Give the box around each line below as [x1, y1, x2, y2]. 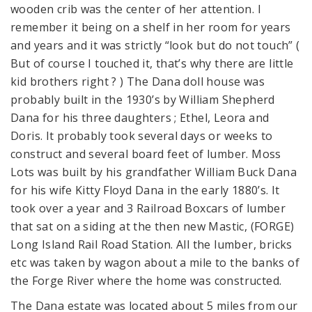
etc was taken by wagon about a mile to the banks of [10, 255, 299, 270]
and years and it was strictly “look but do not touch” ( [10, 38, 300, 53]
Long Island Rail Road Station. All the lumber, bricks [10, 237, 292, 252]
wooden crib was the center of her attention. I [10, 1, 261, 17]
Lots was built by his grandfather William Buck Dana [10, 164, 297, 180]
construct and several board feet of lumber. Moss [10, 146, 281, 162]
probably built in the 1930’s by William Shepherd [10, 92, 275, 107]
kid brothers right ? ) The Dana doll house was [10, 74, 265, 89]
